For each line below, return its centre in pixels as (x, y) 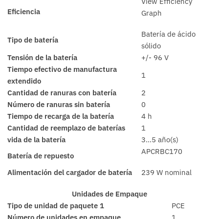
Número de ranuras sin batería (59, 105)
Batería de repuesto (41, 156)
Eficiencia (24, 12)
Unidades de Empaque (109, 194)
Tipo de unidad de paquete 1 (56, 205)
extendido (24, 81)
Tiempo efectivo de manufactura (62, 69)
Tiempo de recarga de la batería (61, 116)
